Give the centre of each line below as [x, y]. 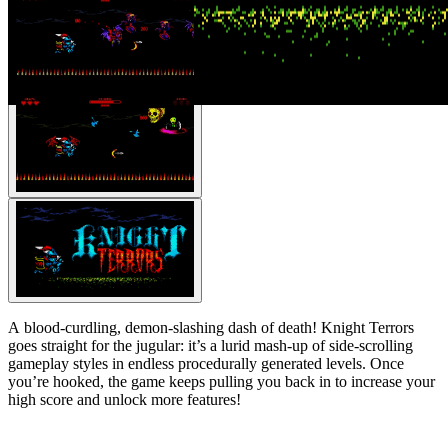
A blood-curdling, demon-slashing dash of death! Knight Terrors [211, 327]
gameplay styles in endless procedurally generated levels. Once [206, 363]
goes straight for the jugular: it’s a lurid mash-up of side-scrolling [210, 345]
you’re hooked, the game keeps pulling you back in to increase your [221, 381]
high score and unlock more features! [124, 399]
